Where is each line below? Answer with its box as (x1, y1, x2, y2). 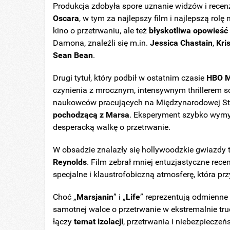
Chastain (180, 38, 213, 48)
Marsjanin (76, 192, 114, 202)
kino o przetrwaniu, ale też (53, 26, 149, 35)
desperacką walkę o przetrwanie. (53, 122, 171, 132)
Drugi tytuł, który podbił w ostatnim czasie (53, 73, 207, 83)
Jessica (150, 38, 179, 48)
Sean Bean (53, 50, 93, 60)
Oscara (53, 13, 80, 23)
